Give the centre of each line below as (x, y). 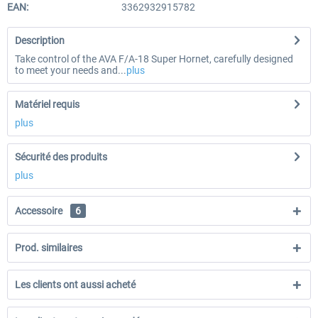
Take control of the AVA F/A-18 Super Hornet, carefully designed (154, 59)
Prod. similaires (49, 248)
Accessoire (40, 211)
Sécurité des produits (61, 157)
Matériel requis (47, 104)
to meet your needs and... (71, 70)
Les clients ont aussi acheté (75, 285)
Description (40, 40)
